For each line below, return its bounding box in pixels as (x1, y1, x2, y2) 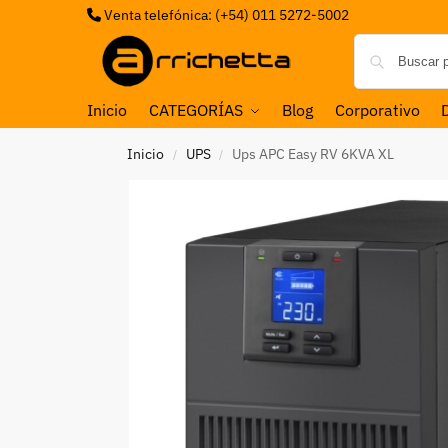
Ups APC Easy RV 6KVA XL (231, 145, 394, 163)
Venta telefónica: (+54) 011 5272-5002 (101, 6, 349, 24)
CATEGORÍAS (148, 100, 243, 120)
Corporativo (334, 100, 420, 120)
